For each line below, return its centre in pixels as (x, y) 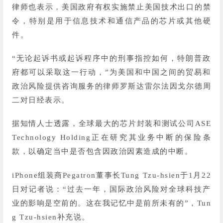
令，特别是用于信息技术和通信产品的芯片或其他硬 (111, 21)
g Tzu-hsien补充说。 (51, 217)
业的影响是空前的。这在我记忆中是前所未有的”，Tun (111, 203)
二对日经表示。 (41, 100)
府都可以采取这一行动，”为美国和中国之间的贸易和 (111, 72)
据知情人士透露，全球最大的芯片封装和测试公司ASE (111, 124)
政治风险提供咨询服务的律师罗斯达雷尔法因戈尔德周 (111, 86)
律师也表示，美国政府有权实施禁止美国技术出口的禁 (111, 7)
